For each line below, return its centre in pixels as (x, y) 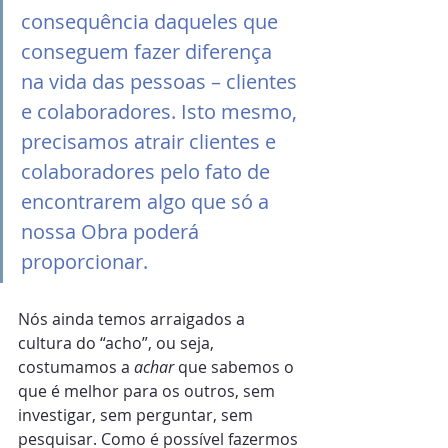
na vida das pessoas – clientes (161, 81)
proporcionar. (84, 261)
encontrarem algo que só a (147, 201)
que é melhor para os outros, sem (148, 391)
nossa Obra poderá (112, 231)
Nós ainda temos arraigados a (133, 319)
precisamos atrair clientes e (151, 141)
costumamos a (76, 367)
